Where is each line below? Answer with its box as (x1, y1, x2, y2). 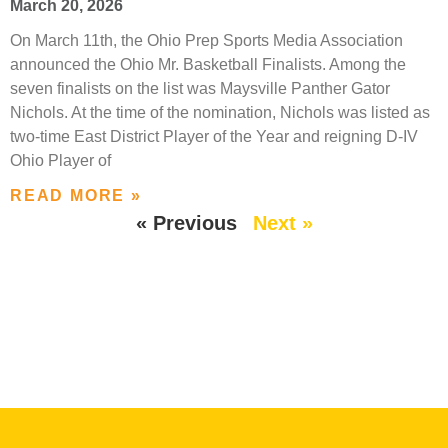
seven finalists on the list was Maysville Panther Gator (10, 80, 390, 98)
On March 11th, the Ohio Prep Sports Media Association (10, 32, 403, 50)
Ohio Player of (10, 152, 111, 170)
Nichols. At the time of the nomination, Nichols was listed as (10, 104, 430, 122)
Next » (252, 212, 313, 235)
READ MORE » (10, 187, 142, 205)
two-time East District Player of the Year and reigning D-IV (10, 128, 418, 146)
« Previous (135, 212, 237, 235)
